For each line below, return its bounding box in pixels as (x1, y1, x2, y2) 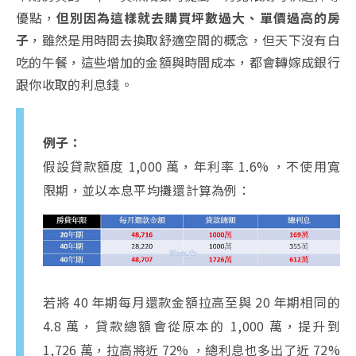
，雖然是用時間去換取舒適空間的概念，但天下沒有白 (29, 30, 341, 50)
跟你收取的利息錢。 (16, 75, 133, 95)
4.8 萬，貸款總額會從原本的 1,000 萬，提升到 (43, 315, 340, 335)
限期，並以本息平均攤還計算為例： (43, 180, 251, 200)
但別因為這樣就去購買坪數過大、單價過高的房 (56, 8, 340, 28)
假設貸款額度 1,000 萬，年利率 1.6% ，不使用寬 (43, 157, 340, 176)
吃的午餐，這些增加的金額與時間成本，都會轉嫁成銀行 (16, 52, 341, 72)
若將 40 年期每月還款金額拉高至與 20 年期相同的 (43, 292, 340, 311)
